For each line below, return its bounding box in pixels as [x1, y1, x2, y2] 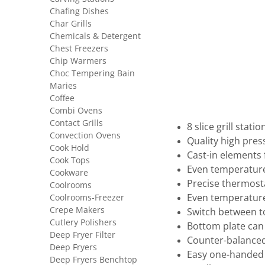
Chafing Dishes [50, 7, 109, 16]
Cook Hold [50, 143, 89, 153]
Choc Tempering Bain [50, 69, 135, 78]
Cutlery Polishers [50, 218, 117, 227]
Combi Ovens [50, 106, 102, 115]
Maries [50, 81, 77, 91]
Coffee [50, 93, 75, 103]
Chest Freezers [50, 44, 108, 53]
